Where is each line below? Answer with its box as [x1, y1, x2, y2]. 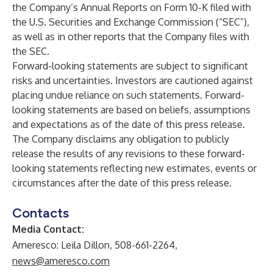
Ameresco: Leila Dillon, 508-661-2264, [12, 239, 177, 251]
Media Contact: [12, 223, 84, 235]
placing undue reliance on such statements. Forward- [12, 89, 244, 101]
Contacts [12, 205, 69, 221]
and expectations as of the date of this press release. [12, 118, 245, 130]
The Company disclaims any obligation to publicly [12, 133, 229, 145]
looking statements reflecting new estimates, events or [12, 162, 257, 174]
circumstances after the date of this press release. [12, 177, 232, 189]
